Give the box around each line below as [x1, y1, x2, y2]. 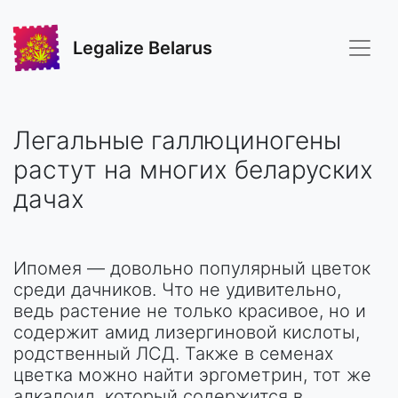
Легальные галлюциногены [13, 125, 341, 155]
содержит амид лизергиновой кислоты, [13, 322, 360, 343]
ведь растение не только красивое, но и [13, 300, 366, 322]
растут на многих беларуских [13, 155, 373, 185]
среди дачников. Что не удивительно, [13, 279, 341, 300]
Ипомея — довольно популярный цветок [13, 258, 370, 279]
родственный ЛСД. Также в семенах [13, 343, 334, 364]
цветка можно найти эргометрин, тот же [13, 364, 371, 386]
